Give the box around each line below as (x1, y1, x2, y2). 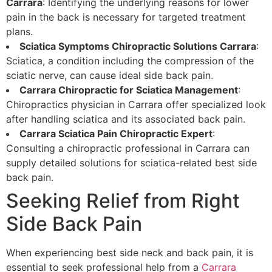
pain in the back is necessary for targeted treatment (6, 11, 246, 24)
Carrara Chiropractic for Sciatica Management (19, 84, 238, 97)
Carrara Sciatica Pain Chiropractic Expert (19, 127, 212, 140)
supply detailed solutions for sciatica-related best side (6, 157, 257, 169)
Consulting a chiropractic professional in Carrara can (6, 142, 250, 155)
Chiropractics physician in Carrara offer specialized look (6, 98, 266, 111)
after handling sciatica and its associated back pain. (6, 113, 245, 126)
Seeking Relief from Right (6, 189, 240, 213)
